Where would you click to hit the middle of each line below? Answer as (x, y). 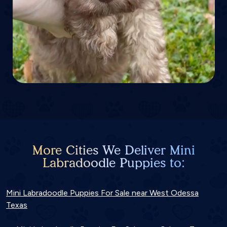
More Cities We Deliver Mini (113, 150)
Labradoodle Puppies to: (113, 162)
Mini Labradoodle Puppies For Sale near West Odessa (102, 193)
